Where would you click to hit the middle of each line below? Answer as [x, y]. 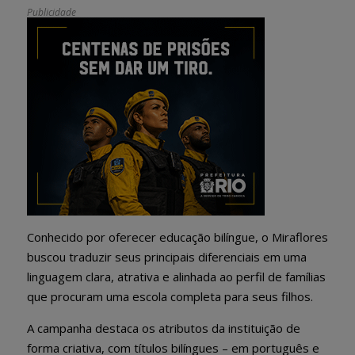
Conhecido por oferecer [93, 237]
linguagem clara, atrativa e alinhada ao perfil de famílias [176, 276]
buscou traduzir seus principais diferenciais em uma [167, 256]
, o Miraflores [292, 237]
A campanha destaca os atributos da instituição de [164, 328]
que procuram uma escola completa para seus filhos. [170, 296]
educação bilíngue [207, 237]
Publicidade [52, 12]
